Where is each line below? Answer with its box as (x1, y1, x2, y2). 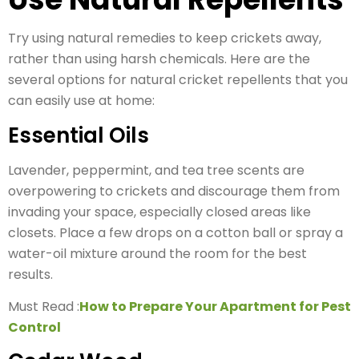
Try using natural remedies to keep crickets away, (8, 29, 321, 48)
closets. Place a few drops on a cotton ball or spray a (8, 223, 343, 242)
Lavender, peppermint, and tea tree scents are (8, 160, 305, 179)
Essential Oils (8, 120, 149, 150)
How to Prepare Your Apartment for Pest (79, 296, 351, 316)
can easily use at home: (8, 91, 155, 111)
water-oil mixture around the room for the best (8, 244, 307, 263)
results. (8, 264, 53, 284)
